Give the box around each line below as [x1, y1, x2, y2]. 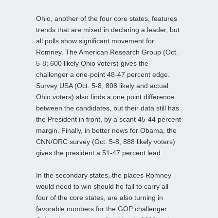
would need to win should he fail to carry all [36, 182, 168, 190]
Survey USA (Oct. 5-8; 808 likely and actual [36, 81, 168, 90]
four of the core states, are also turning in [36, 193, 163, 201]
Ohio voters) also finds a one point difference [36, 92, 174, 101]
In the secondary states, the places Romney [36, 171, 171, 179]
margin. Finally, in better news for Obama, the [36, 126, 177, 134]
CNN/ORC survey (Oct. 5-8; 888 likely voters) [36, 137, 175, 145]
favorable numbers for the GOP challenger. [36, 204, 168, 213]
